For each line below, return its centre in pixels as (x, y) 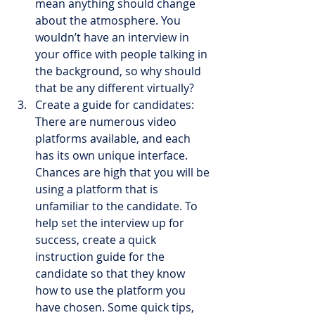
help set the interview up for (111, 223)
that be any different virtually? (115, 88)
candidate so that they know (111, 274)
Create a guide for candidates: (116, 105)
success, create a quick (97, 240)
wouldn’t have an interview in (114, 37)
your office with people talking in (123, 54)
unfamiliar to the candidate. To (118, 206)
